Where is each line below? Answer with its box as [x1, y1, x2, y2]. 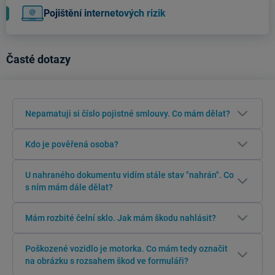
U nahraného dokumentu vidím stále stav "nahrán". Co [25, 170, 234, 180]
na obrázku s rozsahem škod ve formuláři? [25, 256, 188, 266]
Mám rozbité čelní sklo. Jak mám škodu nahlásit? [25, 213, 216, 223]
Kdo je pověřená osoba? [25, 139, 118, 149]
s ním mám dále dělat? [25, 182, 113, 192]
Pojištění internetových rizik [44, 7, 166, 19]
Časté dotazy [6, 53, 71, 66]
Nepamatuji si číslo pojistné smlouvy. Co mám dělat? [25, 109, 230, 118]
